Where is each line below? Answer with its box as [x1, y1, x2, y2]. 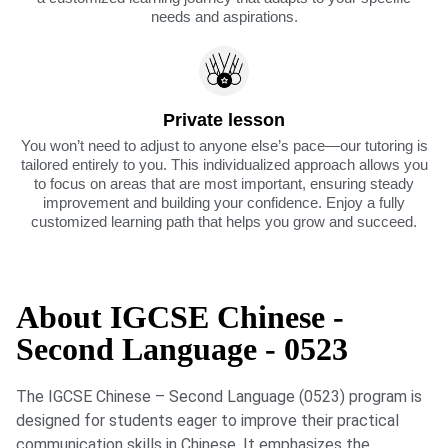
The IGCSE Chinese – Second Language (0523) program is [16, 387, 422, 407]
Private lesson [163, 110, 285, 131]
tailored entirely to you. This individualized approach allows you [20, 156, 428, 174]
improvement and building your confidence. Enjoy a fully [43, 194, 405, 212]
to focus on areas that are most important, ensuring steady [34, 175, 414, 193]
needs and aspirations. [150, 8, 298, 26]
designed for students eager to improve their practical [16, 411, 399, 431]
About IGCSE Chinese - [16, 299, 344, 336]
